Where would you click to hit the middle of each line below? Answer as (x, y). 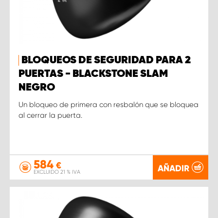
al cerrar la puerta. (50, 115)
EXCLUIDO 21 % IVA (57, 172)
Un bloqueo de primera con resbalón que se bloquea (109, 104)
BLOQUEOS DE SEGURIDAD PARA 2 (106, 60)
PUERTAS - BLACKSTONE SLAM (93, 74)
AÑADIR (173, 168)
